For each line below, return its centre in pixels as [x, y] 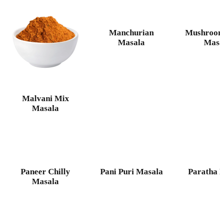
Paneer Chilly [46, 172]
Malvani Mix [45, 99]
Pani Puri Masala [131, 172]
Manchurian [132, 33]
